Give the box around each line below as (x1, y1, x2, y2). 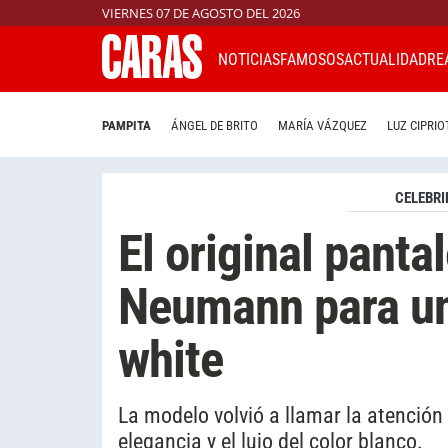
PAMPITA (102, 118, 151, 134)
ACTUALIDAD (344, 49, 427, 69)
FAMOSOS (280, 49, 344, 69)
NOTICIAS (218, 49, 280, 69)
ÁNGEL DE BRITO (171, 118, 258, 134)
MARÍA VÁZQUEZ (278, 118, 367, 134)
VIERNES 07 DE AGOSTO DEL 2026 (102, 4, 300, 22)
